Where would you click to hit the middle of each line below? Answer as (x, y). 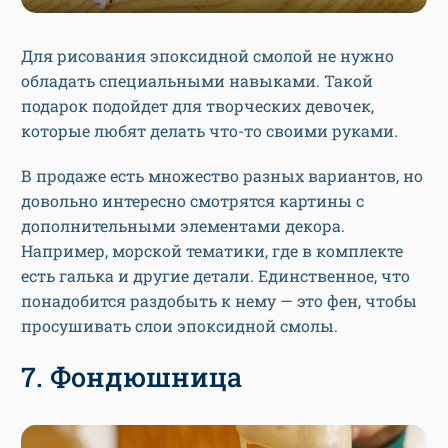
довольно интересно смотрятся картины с (192, 201)
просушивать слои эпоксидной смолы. (179, 326)
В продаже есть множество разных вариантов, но (222, 176)
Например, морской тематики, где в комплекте (212, 251)
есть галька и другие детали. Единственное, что (215, 276)
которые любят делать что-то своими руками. (209, 131)
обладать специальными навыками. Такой (197, 81)
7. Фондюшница (131, 377)
